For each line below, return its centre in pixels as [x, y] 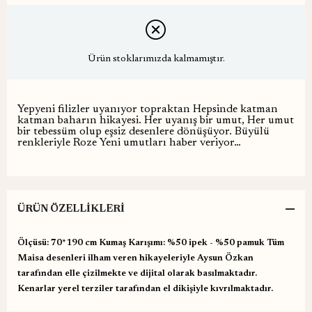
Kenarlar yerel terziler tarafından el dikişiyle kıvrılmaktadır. [145, 288]
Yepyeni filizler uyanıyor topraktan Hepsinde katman [148, 109]
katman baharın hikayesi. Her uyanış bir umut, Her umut [156, 120]
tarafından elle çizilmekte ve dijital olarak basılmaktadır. [137, 273]
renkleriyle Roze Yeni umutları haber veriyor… [129, 142]
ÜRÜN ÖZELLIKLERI [71, 209]
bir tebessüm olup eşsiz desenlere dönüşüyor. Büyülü [143, 131]
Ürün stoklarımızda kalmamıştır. [156, 60]
